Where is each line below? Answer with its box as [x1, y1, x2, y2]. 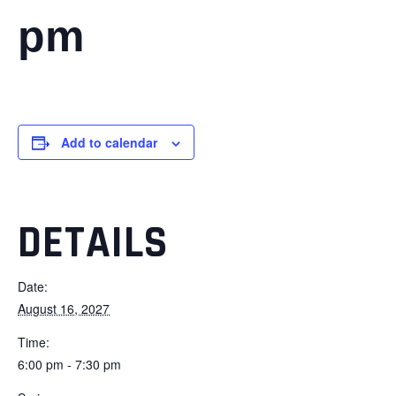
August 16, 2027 [18, 300, 110, 318]
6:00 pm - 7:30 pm [18, 355, 121, 374]
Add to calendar [61, 133, 157, 152]
